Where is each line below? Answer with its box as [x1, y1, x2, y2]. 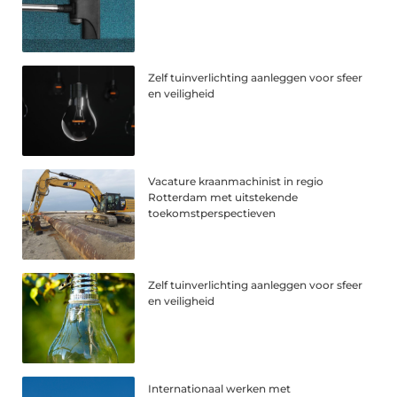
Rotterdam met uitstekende [148, 191, 299, 205]
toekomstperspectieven [148, 206, 276, 221]
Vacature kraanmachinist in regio [148, 175, 324, 189]
